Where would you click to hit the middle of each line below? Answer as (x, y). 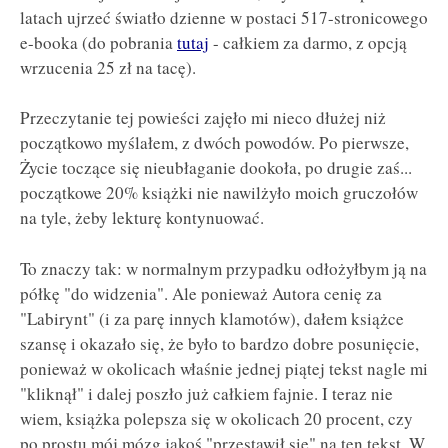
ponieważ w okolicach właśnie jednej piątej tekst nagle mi (224, 368)
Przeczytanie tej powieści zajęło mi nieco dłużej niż (203, 118)
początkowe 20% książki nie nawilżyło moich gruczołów (219, 193)
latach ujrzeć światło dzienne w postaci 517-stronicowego (224, 17)
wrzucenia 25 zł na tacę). (108, 67)
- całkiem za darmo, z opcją (308, 42)
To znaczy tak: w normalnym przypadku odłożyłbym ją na (223, 268)
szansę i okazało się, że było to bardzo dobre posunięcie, (219, 343)
